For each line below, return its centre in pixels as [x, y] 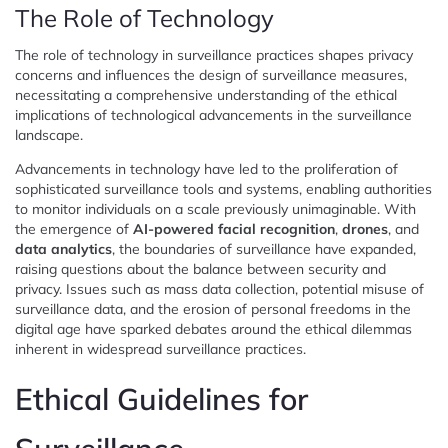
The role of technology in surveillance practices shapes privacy [214, 54]
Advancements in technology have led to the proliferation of [206, 168]
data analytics [63, 248]
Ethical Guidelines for [161, 398]
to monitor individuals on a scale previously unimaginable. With [215, 208]
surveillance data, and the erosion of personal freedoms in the [213, 308]
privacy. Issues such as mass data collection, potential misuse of [219, 288]
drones [365, 228]
